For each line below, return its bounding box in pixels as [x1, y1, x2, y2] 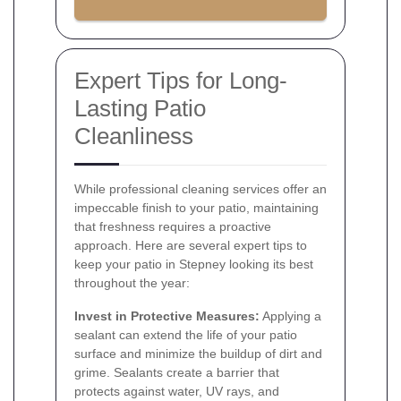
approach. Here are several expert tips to [74, 237, 307, 252]
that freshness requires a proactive [74, 218, 271, 234]
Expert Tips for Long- [74, 66, 287, 94]
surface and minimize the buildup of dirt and [74, 346, 322, 361]
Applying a [260, 308, 321, 323]
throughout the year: [74, 275, 190, 290]
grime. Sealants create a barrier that [74, 364, 279, 380]
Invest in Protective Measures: [74, 308, 260, 323]
